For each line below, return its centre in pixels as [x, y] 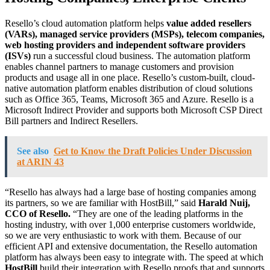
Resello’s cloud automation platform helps [86, 23]
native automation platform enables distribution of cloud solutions [129, 88]
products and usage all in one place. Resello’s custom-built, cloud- [130, 77]
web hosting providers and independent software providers [125, 45]
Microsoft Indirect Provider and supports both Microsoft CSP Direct [133, 110]
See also [33, 151]
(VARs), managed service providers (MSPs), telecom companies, [135, 34]
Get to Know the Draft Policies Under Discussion [153, 151]
